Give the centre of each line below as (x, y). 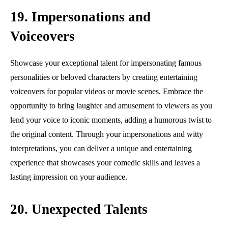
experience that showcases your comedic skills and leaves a (105, 162)
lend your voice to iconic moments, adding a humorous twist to (111, 120)
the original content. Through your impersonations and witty (107, 134)
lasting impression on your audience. (69, 177)
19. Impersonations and (80, 17)
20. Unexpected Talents (79, 209)
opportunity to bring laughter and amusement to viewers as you (111, 105)
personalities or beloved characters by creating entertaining (104, 77)
